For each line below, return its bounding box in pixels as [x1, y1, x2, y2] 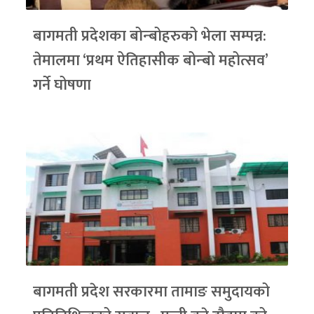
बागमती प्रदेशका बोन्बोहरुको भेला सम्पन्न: [33, 23, 267, 50]
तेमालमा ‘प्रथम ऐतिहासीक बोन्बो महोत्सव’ [33, 48, 268, 74]
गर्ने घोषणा [33, 72, 92, 99]
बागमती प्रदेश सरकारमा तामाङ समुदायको [33, 279, 271, 306]
